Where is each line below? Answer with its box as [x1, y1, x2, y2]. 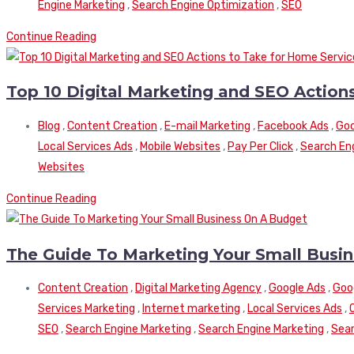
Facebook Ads [258, 119, 329, 134]
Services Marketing [38, 302, 135, 316]
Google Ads [269, 281, 326, 296]
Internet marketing [142, 302, 240, 316]
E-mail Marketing [164, 119, 250, 134]
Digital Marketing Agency [135, 281, 262, 296]
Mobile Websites [140, 140, 220, 154]
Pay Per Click [228, 140, 293, 154]
